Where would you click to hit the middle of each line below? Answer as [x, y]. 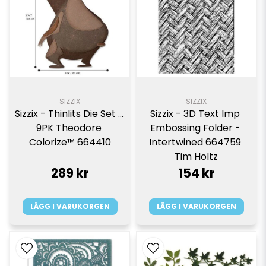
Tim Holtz [196, 156]
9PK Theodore [69, 128]
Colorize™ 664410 [70, 142]
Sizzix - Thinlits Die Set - [69, 113]
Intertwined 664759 [195, 142]
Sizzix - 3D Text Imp [195, 113]
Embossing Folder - [195, 128]
